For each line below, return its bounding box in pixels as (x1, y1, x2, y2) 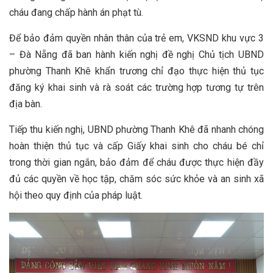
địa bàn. (9, 98, 42, 110)
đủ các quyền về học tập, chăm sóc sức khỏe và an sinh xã (9, 173, 264, 185)
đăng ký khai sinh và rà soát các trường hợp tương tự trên (9, 82, 264, 93)
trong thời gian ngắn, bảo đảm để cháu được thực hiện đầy (9, 157, 264, 168)
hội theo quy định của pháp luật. (9, 190, 143, 201)
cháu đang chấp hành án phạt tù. (9, 7, 146, 18)
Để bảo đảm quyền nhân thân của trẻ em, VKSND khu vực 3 (9, 32, 264, 44)
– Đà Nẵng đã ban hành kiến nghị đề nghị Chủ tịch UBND (9, 49, 264, 60)
